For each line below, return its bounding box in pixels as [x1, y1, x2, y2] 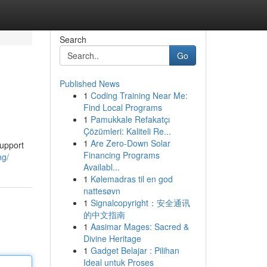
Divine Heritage [83, 232, 141, 244]
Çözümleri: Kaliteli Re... [83, 125, 171, 137]
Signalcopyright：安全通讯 [90, 197, 190, 209]
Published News [59, 77, 120, 89]
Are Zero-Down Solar [90, 137, 170, 149]
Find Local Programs [83, 101, 162, 113]
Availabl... [83, 161, 120, 173]
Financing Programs [83, 149, 160, 161]
